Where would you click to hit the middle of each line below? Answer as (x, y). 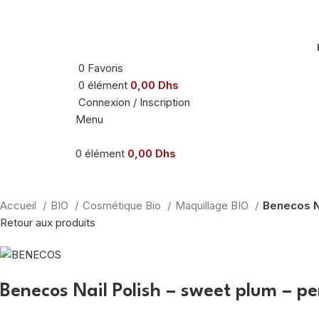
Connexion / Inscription (134, 102)
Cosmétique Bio (123, 205)
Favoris (105, 68)
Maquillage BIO (213, 205)
